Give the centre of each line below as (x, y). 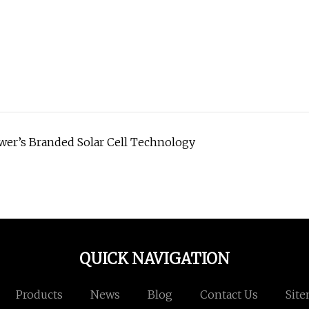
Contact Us (229, 295)
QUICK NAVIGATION (154, 259)
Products (39, 295)
